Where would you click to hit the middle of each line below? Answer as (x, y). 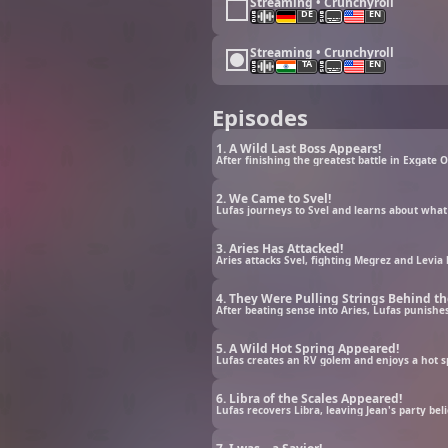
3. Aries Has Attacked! (279, 248)
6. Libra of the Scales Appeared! (309, 398)
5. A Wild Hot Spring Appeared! (307, 348)
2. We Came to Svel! (273, 198)
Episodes (260, 117)
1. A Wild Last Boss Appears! (298, 148)
